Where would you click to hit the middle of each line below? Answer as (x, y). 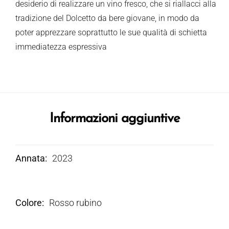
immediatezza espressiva (61, 47)
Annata (30, 158)
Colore (29, 202)
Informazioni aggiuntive (114, 119)
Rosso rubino (75, 202)
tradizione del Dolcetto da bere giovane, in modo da (107, 18)
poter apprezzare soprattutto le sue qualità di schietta (111, 32)
